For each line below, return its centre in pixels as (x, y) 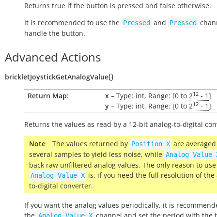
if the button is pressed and (113, 6)
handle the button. (55, 33)
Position (147, 144)
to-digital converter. (61, 186)
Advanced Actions (53, 57)
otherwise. (193, 6)
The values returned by (91, 144)
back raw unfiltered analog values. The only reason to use (123, 165)
